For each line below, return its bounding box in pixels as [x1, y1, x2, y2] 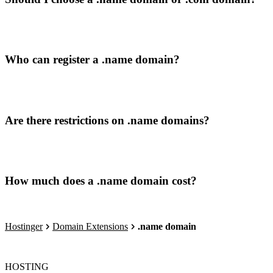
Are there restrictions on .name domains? [5, 113, 210, 127]
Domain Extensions [52, 221, 128, 232]
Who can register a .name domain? [5, 53, 180, 66]
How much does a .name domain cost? [5, 174, 197, 188]
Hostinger [5, 221, 43, 232]
